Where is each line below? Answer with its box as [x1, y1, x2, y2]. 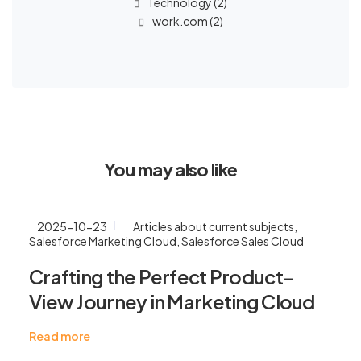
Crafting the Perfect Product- [29, 264, 294, 288]
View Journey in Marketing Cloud [29, 289, 315, 313]
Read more [29, 329, 90, 343]
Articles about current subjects [133, 219, 294, 234]
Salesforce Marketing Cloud [29, 234, 176, 248]
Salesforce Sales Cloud [181, 234, 304, 248]
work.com [151, 14, 208, 28]
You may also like [103, 158, 238, 180]
